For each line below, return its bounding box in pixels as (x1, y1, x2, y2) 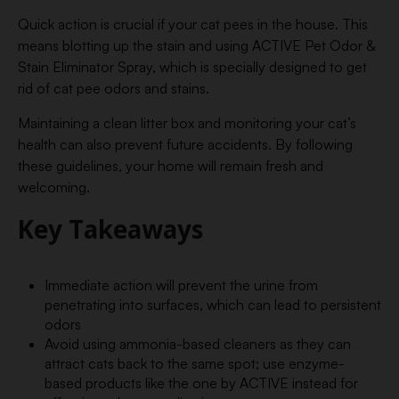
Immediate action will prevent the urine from (44, 276, 318, 294)
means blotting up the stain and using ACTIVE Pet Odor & (18, 37, 375, 54)
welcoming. (18, 178, 90, 196)
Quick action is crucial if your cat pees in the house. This (18, 15, 368, 33)
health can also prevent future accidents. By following (18, 135, 353, 153)
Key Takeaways (18, 212, 203, 246)
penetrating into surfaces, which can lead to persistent (44, 296, 381, 313)
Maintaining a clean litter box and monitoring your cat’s (18, 114, 356, 132)
